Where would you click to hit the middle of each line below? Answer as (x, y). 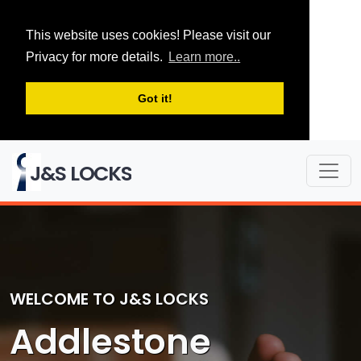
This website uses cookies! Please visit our (148, 35)
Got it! (155, 99)
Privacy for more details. (96, 57)
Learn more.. (205, 57)
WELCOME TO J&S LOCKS (109, 299)
